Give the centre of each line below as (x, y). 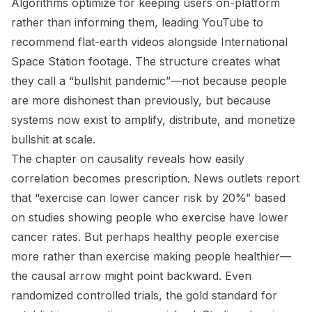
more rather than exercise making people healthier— (151, 256)
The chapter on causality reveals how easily (128, 159)
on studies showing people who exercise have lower (150, 217)
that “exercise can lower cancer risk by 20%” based (148, 198)
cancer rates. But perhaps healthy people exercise (145, 237)
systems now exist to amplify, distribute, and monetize (153, 120)
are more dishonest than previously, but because (141, 100)
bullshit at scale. (53, 139)
